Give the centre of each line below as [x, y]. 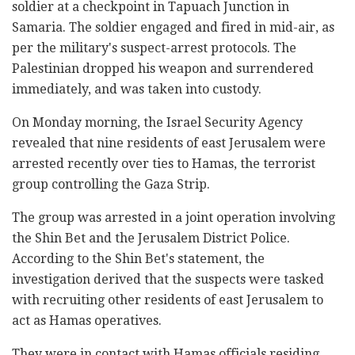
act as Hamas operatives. [87, 320]
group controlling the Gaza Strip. [111, 184]
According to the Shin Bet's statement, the [138, 258]
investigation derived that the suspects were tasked [168, 279]
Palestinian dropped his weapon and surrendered [163, 68]
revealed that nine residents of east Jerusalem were [169, 143]
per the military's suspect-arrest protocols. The [154, 48]
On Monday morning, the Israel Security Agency [157, 122]
